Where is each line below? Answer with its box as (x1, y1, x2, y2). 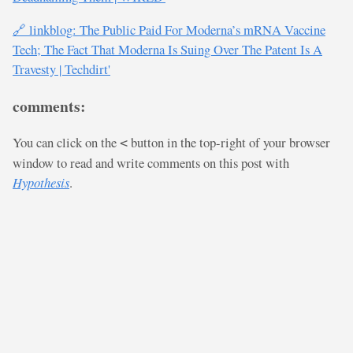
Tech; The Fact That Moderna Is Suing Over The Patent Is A (13, 40, 322, 59)
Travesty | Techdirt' (13, 60, 110, 79)
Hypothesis (13, 173, 69, 191)
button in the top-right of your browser (128, 133, 330, 152)
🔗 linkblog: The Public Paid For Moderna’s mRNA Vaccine (13, 20, 325, 39)
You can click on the (13, 133, 120, 152)
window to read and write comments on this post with (13, 154, 289, 173)
